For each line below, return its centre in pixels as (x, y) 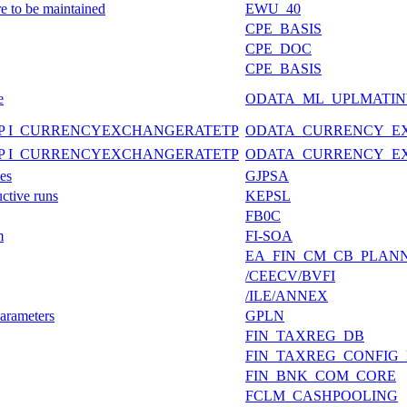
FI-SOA (269, 235)
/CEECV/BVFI (290, 275)
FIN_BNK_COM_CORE (321, 375)
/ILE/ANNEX (287, 295)
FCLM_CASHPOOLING (322, 395)
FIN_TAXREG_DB (305, 335)
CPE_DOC (278, 48)
